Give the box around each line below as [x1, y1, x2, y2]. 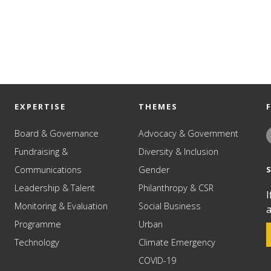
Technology [15, 237, 60, 248]
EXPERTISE [15, 101, 67, 112]
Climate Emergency [139, 237, 216, 248]
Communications [15, 164, 82, 175]
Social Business [139, 200, 201, 212]
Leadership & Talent [15, 182, 96, 194]
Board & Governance [15, 128, 99, 139]
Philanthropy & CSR [139, 182, 214, 194]
